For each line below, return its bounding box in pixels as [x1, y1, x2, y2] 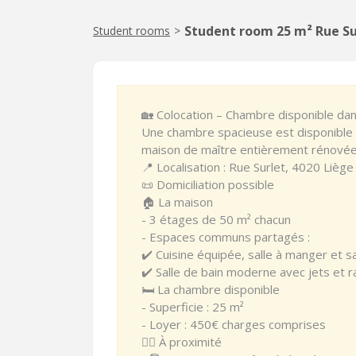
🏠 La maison [141, 194, 213, 210]
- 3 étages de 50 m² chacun [141, 211, 291, 227]
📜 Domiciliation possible [141, 176, 274, 192]
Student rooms [93, 23, 170, 38]
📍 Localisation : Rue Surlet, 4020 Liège [141, 159, 354, 175]
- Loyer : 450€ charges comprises [141, 316, 326, 332]
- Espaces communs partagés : [141, 229, 310, 245]
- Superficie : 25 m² [141, 299, 244, 315]
